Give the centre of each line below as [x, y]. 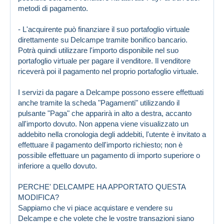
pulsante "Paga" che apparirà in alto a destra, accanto [105, 113]
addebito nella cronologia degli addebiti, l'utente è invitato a [112, 134]
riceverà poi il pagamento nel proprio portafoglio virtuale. [108, 71]
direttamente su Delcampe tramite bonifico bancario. [103, 39]
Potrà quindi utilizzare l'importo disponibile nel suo [98, 50]
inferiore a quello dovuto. [57, 165]
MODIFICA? [38, 197]
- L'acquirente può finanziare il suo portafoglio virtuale [104, 29]
